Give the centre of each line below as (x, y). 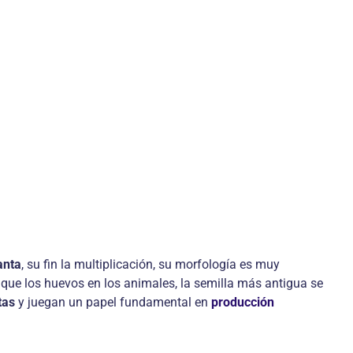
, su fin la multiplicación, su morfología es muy (150, 264)
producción (243, 302)
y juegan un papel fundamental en (113, 302)
